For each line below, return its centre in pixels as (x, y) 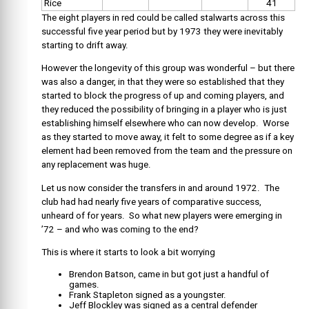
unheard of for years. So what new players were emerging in (162, 215)
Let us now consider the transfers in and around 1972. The (160, 188)
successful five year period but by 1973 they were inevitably (162, 31)
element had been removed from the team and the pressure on (167, 151)
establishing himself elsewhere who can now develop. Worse (165, 123)
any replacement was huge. (96, 165)
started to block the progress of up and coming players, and (163, 96)
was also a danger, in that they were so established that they (163, 82)
